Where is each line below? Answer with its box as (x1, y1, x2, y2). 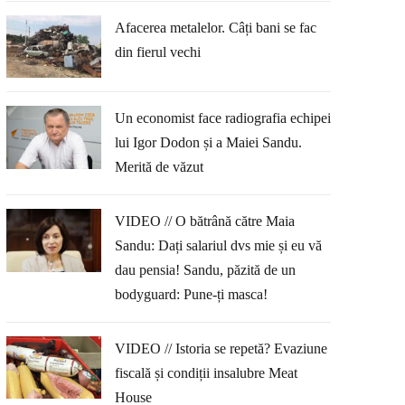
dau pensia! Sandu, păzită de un (114, 261, 296, 278)
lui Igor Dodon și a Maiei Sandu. (114, 135, 302, 151)
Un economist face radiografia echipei (114, 110, 331, 127)
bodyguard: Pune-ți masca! (114, 286, 268, 302)
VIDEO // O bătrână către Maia (114, 212, 295, 229)
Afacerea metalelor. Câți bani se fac (114, 19, 316, 35)
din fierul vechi (114, 43, 201, 60)
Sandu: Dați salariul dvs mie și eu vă (114, 237, 322, 253)
